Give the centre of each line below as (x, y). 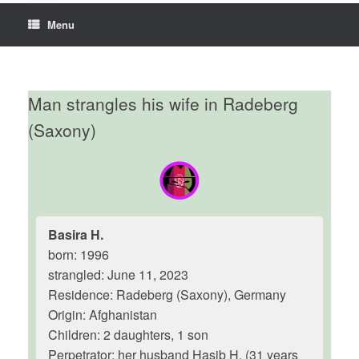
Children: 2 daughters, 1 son (128, 335)
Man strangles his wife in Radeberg (163, 103)
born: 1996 (79, 254)
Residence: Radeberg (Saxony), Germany (167, 294)
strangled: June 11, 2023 (118, 274)
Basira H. (76, 234)
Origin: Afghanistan (103, 315)
